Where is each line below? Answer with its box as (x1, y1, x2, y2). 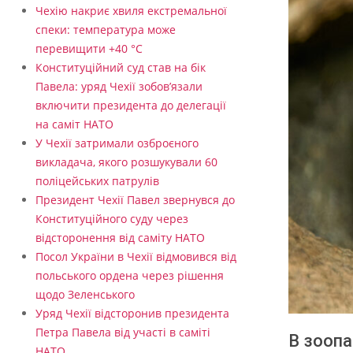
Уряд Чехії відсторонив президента (35, 306, 229, 321)
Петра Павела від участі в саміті (35, 325, 210, 340)
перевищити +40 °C (35, 41, 143, 57)
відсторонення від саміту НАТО (35, 230, 205, 246)
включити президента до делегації (35, 98, 226, 113)
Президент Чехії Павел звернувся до (35, 192, 235, 208)
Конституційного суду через (35, 211, 188, 227)
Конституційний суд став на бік (35, 60, 206, 76)
